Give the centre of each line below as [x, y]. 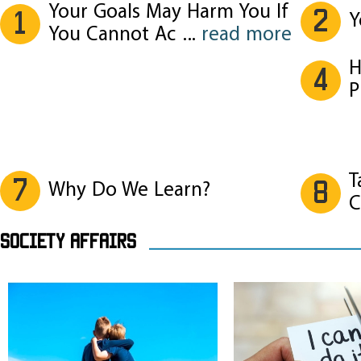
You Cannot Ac [112, 35]
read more [247, 35]
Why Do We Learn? [129, 191]
